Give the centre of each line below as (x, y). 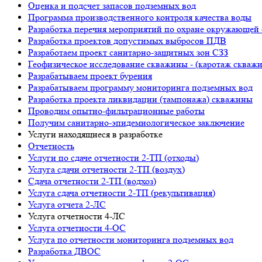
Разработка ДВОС (64, 251)
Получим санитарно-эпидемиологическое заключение (136, 123)
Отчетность (51, 146)
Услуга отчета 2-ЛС (67, 204)
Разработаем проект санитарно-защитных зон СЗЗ (128, 52)
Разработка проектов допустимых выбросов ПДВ (127, 41)
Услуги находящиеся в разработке (95, 134)
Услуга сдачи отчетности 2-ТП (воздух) (106, 169)
